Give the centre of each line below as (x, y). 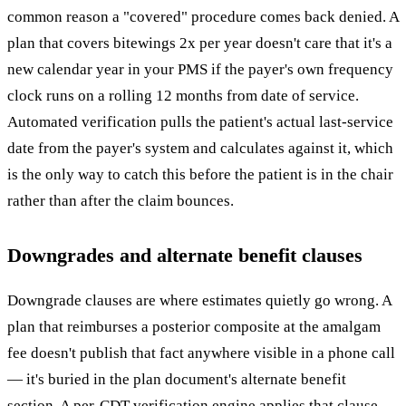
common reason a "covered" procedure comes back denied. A (203, 17)
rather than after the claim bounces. (121, 201)
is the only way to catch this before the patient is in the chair (200, 175)
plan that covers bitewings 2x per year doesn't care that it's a (200, 43)
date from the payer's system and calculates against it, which (200, 149)
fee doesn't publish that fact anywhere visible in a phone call (201, 353)
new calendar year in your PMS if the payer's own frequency (200, 70)
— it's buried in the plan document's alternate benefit (177, 380)
